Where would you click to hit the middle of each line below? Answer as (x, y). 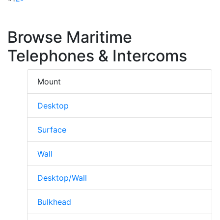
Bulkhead (54, 202)
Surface (52, 129)
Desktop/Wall (62, 178)
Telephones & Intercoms (97, 55)
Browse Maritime (70, 37)
